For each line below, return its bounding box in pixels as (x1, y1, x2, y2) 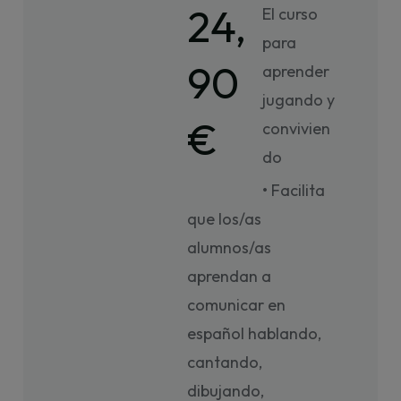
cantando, (187, 352, 263, 372)
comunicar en (187, 294, 286, 315)
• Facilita (262, 180, 326, 200)
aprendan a (187, 266, 272, 286)
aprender (262, 61, 330, 81)
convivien (262, 118, 331, 139)
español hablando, (187, 323, 322, 344)
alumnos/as (187, 237, 272, 258)
